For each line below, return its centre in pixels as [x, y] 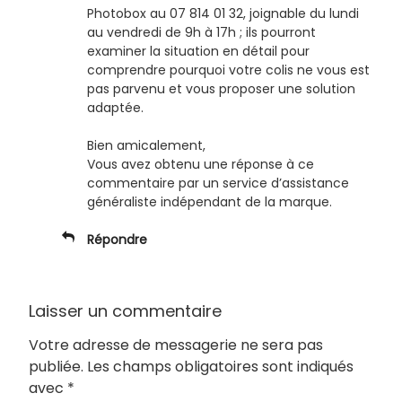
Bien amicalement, [146, 146]
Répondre [117, 240]
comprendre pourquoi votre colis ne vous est [228, 70]
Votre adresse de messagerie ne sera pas [176, 345]
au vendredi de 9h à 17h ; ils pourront [201, 33]
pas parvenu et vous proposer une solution [221, 89]
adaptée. [115, 108]
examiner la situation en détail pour [198, 52]
